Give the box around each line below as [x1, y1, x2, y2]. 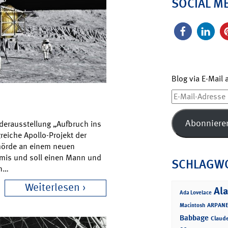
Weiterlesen [25, 181, 80, 195]
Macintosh [179, 201, 205, 209]
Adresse [170, 111, 199, 122]
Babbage [179, 212, 209, 223]
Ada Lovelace [179, 188, 212, 196]
